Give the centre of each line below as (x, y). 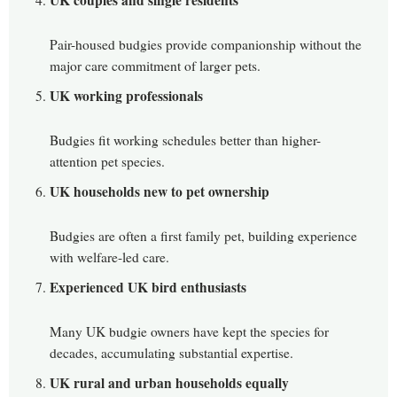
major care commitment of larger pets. (155, 66)
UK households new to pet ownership (160, 192)
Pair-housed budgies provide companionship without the (206, 45)
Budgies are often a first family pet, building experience (203, 236)
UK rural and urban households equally (169, 383)
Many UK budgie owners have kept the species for (189, 332)
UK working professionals (126, 96)
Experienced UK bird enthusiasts (148, 288)
